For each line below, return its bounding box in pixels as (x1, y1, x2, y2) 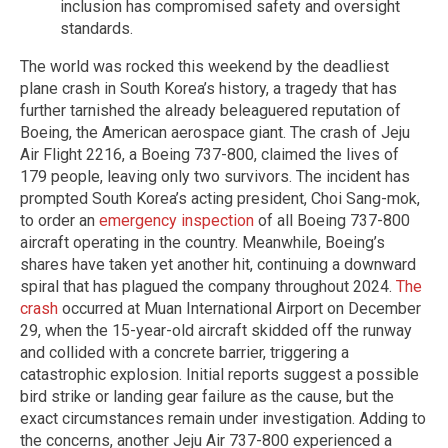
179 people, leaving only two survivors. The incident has (20, 166, 410, 186)
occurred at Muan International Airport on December (58, 298, 421, 318)
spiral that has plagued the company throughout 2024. (20, 276, 396, 296)
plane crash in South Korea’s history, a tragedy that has (20, 78, 397, 98)
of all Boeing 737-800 (254, 210, 410, 230)
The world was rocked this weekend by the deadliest (20, 56, 389, 76)
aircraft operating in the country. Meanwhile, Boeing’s (20, 232, 385, 252)
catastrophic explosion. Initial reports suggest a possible (20, 364, 419, 384)
